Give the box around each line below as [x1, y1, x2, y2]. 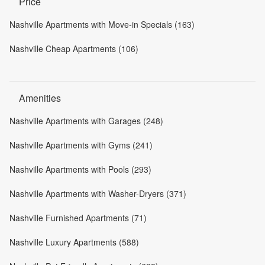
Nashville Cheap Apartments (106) [9, 42, 138, 54]
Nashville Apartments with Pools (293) [9, 163, 151, 175]
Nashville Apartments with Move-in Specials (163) [9, 18, 195, 30]
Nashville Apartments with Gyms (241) [9, 138, 153, 151]
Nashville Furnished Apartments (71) [9, 211, 147, 224]
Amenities [19, 91, 61, 105]
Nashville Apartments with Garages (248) [9, 114, 163, 127]
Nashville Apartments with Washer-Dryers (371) [9, 187, 186, 199]
